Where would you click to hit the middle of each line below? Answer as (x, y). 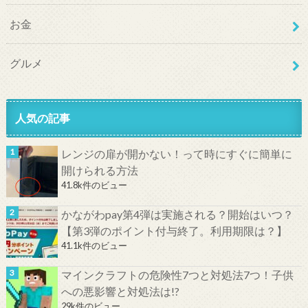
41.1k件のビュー (94, 245)
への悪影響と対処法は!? (120, 291)
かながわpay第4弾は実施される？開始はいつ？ (177, 214)
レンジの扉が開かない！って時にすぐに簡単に (176, 153)
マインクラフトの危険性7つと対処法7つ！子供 (177, 274)
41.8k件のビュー (94, 185)
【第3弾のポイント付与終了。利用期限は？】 (174, 230)
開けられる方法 (99, 170)
